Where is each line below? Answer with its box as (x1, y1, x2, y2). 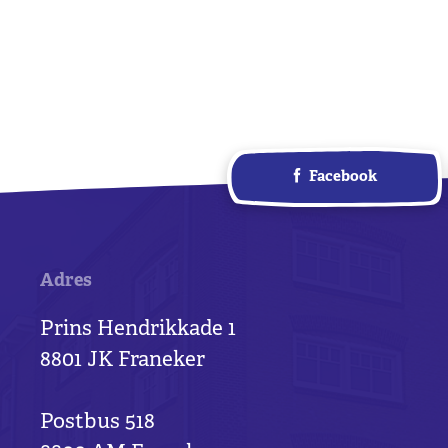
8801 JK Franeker (40, 348, 205, 375)
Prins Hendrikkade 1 (40, 317, 236, 344)
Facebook (309, 168, 378, 188)
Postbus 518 (40, 410, 155, 437)
